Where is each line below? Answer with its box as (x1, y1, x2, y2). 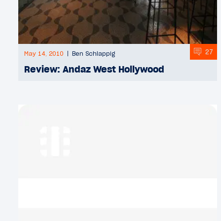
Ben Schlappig (72, 50, 115, 58)
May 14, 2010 (24, 50, 64, 58)
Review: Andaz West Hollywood (24, 63, 164, 75)
